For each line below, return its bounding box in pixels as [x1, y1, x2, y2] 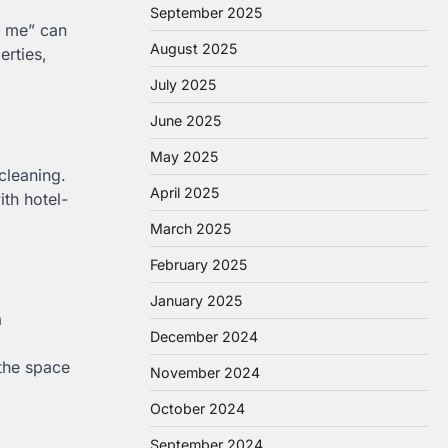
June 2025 [150, 112, 221, 129]
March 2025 [150, 220, 231, 237]
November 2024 [150, 364, 260, 381]
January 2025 [150, 292, 242, 309]
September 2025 [150, 4, 262, 21]
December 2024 [150, 328, 258, 345]
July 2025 [150, 76, 216, 93]
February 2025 [150, 256, 247, 273]
